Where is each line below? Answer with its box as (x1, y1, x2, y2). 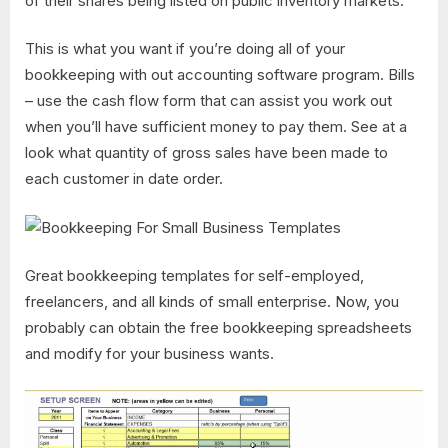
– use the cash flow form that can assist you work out (25, 91, 392, 111)
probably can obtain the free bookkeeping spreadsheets (25, 318, 412, 338)
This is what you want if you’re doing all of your (25, 39, 345, 59)
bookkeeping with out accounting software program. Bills (25, 65, 415, 85)
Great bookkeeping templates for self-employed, (25, 266, 364, 286)
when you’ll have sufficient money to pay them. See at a (25, 117, 407, 137)
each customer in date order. (25, 169, 223, 189)
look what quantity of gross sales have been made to (25, 143, 388, 163)
